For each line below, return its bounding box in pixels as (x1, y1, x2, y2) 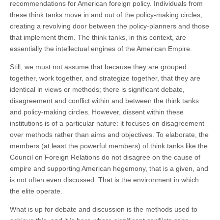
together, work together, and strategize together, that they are (10, 74, 200, 82)
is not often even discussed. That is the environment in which (10, 175, 199, 184)
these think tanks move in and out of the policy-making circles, (10, 10, 202, 19)
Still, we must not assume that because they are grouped (10, 62, 187, 71)
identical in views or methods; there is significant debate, (10, 85, 185, 93)
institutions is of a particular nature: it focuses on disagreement (10, 119, 204, 127)
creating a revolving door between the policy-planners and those (10, 22, 209, 30)
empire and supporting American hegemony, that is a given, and (10, 164, 208, 172)
